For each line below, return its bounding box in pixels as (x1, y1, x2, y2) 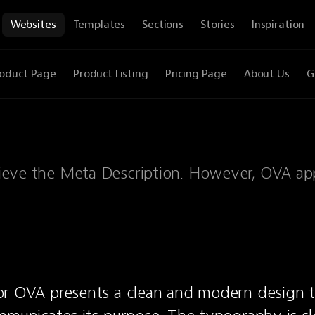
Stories (200, 18, 235, 32)
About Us (243, 67, 290, 81)
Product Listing (72, 67, 148, 81)
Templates (72, 18, 126, 32)
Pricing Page (165, 67, 227, 81)
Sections (142, 18, 184, 32)
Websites (10, 18, 56, 32)
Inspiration (251, 18, 305, 32)
